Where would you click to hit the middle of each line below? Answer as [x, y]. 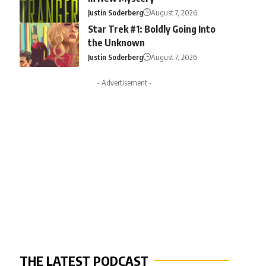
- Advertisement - [124, 82]
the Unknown [116, 42]
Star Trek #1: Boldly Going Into [151, 29]
